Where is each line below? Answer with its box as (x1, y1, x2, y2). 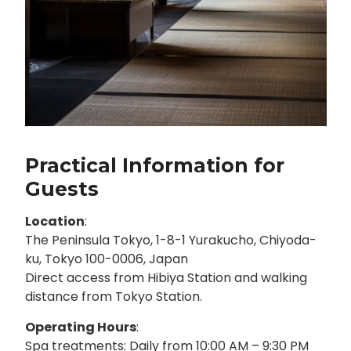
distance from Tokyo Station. (24, 288, 202, 306)
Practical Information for (24, 154, 284, 178)
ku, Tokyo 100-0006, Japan (24, 250, 188, 269)
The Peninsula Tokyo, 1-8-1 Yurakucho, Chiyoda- (24, 231, 317, 250)
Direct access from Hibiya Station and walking (24, 269, 307, 288)
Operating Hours (24, 318, 136, 337)
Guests (24, 177, 99, 201)
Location (24, 212, 85, 231)
